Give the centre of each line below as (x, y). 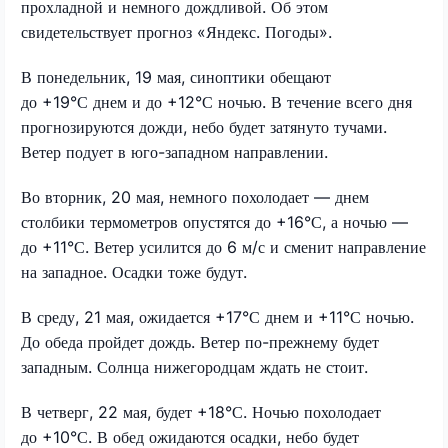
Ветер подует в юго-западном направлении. (174, 151)
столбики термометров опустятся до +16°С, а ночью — (214, 221)
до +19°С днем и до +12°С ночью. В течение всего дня (216, 101)
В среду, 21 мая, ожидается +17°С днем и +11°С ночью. (217, 316)
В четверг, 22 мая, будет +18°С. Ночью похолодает (201, 411)
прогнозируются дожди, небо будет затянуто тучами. (204, 126)
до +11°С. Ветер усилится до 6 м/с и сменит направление (223, 246)
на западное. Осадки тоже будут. (134, 271)
